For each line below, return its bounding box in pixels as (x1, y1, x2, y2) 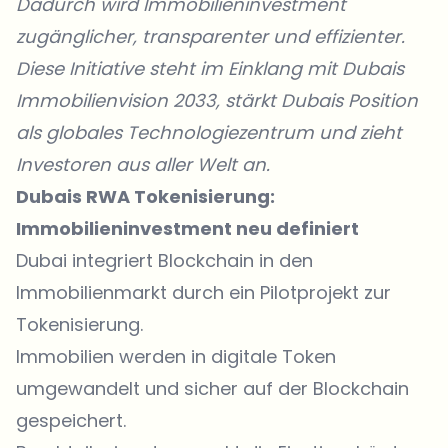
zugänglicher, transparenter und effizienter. (16, 24, 405, 49)
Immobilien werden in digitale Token (16, 344, 336, 369)
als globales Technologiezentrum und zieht (16, 120, 402, 145)
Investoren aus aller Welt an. (16, 152, 270, 177)
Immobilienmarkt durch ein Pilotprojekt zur (16, 280, 391, 305)
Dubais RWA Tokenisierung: (16, 184, 275, 209)
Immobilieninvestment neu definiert (16, 216, 359, 241)
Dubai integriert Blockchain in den (16, 248, 313, 273)
